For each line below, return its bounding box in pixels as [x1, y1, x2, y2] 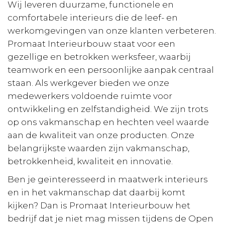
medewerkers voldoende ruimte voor [8, 90, 172, 101]
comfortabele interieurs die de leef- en [8, 12, 178, 23]
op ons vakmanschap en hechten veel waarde [8, 117, 209, 127]
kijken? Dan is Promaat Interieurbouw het [8, 200, 190, 210]
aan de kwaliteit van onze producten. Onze [8, 130, 194, 140]
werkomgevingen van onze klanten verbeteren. [8, 25, 216, 36]
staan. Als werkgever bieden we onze [8, 77, 169, 88]
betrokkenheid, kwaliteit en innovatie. [8, 156, 173, 166]
